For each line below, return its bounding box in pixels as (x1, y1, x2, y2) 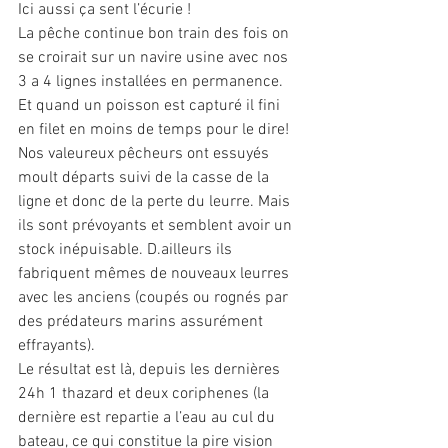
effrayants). (18, 336, 95, 357)
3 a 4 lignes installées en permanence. (18, 72, 287, 93)
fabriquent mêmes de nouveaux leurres (18, 264, 293, 285)
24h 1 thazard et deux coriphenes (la (18, 384, 273, 405)
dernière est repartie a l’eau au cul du (18, 408, 279, 429)
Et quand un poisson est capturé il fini (18, 96, 284, 117)
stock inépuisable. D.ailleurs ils (18, 240, 236, 261)
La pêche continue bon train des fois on (18, 24, 293, 45)
